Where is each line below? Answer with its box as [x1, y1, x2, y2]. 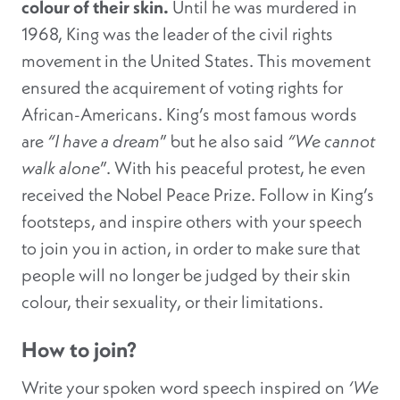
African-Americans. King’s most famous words [21, 103, 357, 127]
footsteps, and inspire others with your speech [21, 210, 362, 234]
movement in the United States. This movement [21, 49, 371, 73]
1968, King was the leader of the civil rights [21, 22, 333, 46]
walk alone [21, 156, 100, 180]
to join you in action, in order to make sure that [21, 237, 360, 261]
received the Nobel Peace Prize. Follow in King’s [21, 183, 374, 207]
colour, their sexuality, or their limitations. [21, 290, 323, 314]
